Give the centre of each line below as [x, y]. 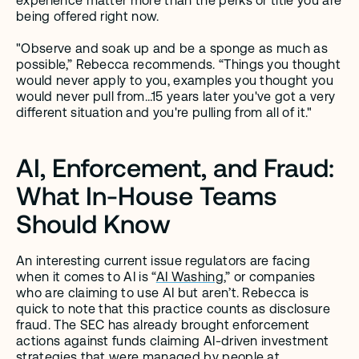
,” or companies [269, 277]
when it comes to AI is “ [86, 277]
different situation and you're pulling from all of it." [166, 113]
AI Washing [190, 277]
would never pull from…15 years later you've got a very [176, 97]
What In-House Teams [147, 195]
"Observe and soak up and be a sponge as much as [172, 48]
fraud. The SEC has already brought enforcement [163, 325]
